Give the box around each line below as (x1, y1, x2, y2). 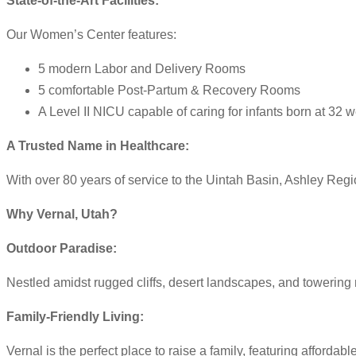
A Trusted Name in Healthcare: (6, 139, 189, 153)
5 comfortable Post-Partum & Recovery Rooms (38, 83, 300, 98)
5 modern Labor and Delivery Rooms (38, 62, 246, 76)
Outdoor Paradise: (6, 242, 117, 256)
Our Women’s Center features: (6, 28, 176, 42)
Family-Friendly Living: (6, 310, 144, 324)
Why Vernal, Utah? (6, 207, 118, 222)
